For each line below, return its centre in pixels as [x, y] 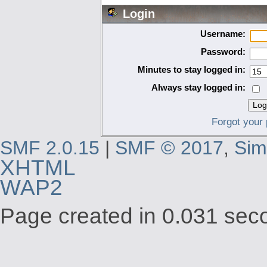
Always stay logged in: [199, 87]
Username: [223, 33]
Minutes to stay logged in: [192, 69]
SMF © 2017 [169, 148]
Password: [223, 51]
